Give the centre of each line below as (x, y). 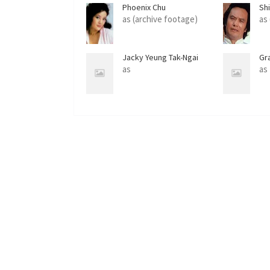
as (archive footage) (160, 19)
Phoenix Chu (144, 7)
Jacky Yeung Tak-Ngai (160, 57)
